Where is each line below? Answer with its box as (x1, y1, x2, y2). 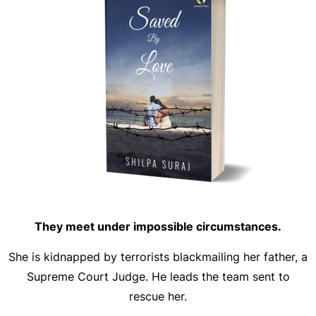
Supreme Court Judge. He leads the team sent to (26, 269, 290, 284)
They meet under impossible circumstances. (35, 219, 281, 233)
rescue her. (129, 289, 187, 303)
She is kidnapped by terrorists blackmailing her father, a (8, 250, 308, 264)
